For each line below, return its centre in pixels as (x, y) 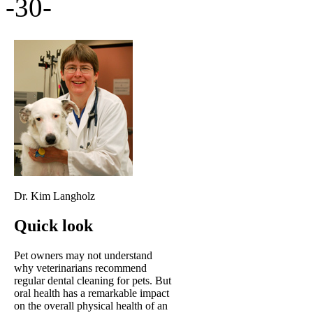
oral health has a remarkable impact (92, 293)
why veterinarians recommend (80, 268)
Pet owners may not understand (83, 256)
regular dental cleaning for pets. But (93, 281)
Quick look (53, 226)
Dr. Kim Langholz (54, 196)
